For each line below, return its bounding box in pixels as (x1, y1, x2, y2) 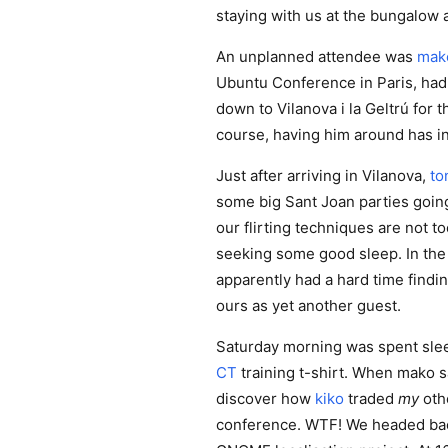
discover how (216, 389, 315, 408)
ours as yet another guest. (216, 296, 401, 315)
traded (344, 389, 398, 408)
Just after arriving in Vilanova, (216, 166, 430, 185)
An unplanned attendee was (216, 47, 417, 66)
